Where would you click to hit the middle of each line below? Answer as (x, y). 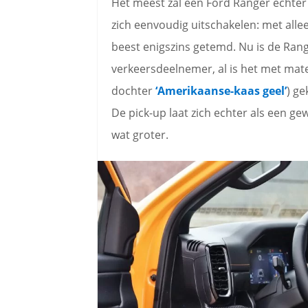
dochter (133, 91)
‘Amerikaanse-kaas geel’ (221, 91)
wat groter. (140, 135)
